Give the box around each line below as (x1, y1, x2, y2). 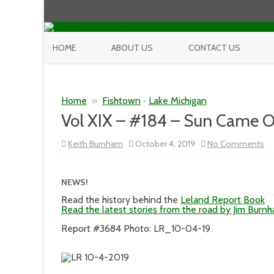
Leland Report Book (180, 194, 265, 206)
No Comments (207, 138, 264, 149)
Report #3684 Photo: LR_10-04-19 (61, 223, 210, 234)
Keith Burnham (68, 138, 123, 149)
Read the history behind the (61, 194, 180, 206)
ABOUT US (111, 42, 153, 53)
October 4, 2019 (133, 138, 201, 149)
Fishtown (102, 95, 141, 106)
